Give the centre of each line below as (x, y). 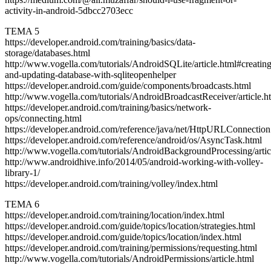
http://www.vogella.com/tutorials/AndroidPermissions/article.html (129, 259)
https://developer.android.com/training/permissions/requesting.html (131, 248)
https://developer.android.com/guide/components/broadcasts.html (128, 86)
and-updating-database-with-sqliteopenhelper (90, 75)
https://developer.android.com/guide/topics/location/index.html (123, 237)
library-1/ (22, 173)
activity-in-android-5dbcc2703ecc (69, 11)
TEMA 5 (22, 31)
